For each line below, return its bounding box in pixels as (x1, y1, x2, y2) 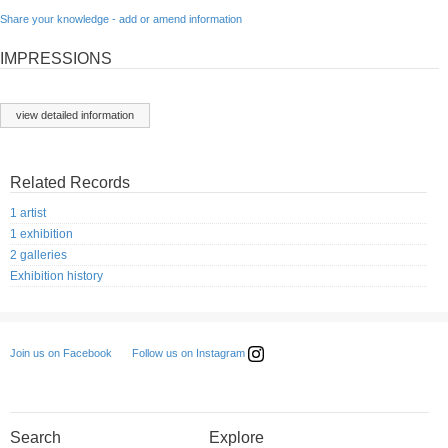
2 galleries (10, 247, 67, 262)
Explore (208, 428, 264, 446)
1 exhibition (10, 226, 73, 241)
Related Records (10, 173, 130, 191)
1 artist (10, 205, 46, 220)
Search (10, 428, 61, 446)
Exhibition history (10, 268, 103, 283)
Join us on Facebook (10, 346, 112, 359)
